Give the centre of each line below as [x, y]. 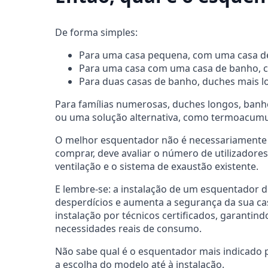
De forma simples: [96, 33]
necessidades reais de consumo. [128, 229]
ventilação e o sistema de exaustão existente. [157, 167]
